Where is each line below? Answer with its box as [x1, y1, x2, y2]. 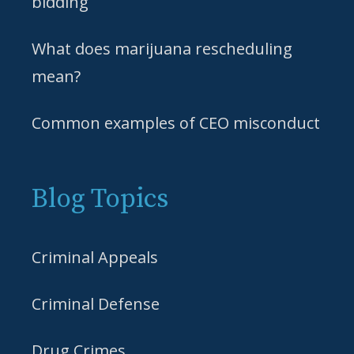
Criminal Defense [32, 293, 160, 315]
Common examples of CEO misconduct [32, 112, 320, 134]
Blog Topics [32, 183, 168, 217]
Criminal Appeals [32, 247, 158, 269]
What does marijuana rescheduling [32, 38, 292, 60]
